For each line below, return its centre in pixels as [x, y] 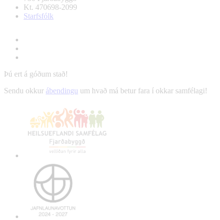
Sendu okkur [25, 90]
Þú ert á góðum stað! [36, 74]
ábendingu [62, 90]
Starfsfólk [39, 16]
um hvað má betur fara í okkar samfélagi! [143, 90]
